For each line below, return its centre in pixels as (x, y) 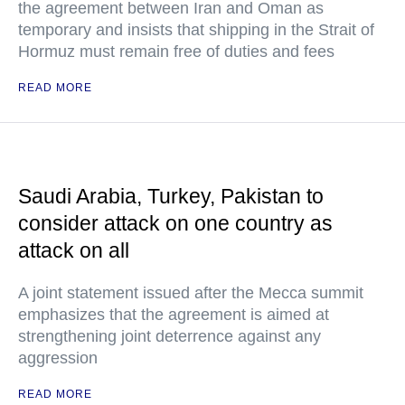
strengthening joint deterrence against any (170, 336)
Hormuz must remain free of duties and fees (176, 52)
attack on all (74, 250)
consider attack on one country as (175, 223)
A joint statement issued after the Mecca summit (191, 293)
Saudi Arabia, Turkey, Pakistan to (171, 196)
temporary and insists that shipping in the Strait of (196, 30)
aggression (58, 358)
